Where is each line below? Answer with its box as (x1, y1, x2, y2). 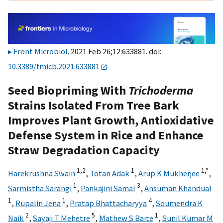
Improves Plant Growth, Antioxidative (8, 112, 214, 128)
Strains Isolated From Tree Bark (8, 97, 179, 113)
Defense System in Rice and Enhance (8, 127, 204, 143)
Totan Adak (90, 168, 129, 178)
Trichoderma (128, 82, 193, 98)
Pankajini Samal (81, 183, 135, 193)
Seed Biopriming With (8, 82, 128, 98)
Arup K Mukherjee (138, 168, 200, 178)
